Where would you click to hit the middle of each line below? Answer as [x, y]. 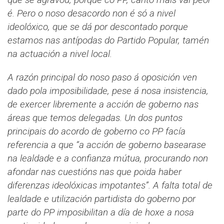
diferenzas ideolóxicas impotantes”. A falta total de [110, 185]
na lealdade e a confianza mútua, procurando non [108, 158]
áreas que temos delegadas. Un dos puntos [95, 118]
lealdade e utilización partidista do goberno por [101, 199]
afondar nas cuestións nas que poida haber [94, 172]
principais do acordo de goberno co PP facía [96, 131]
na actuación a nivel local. [60, 54]
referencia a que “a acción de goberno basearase [107, 145]
